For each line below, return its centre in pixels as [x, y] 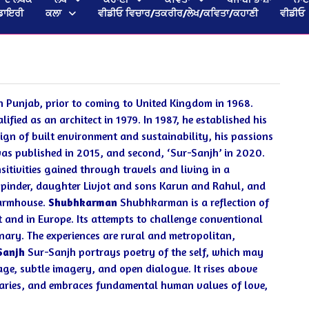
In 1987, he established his [206, 119]
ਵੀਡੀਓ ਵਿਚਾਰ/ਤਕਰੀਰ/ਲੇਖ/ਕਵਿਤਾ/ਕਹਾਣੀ [178, 12]
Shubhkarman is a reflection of [195, 202]
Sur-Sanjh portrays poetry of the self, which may [146, 251]
